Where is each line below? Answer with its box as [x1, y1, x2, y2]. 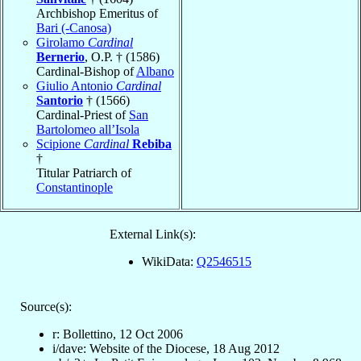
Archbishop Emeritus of [36, 6, 158, 21]
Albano [136, 64, 174, 79]
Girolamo [36, 35, 88, 50]
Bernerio [36, 50, 85, 64]
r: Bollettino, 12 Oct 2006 [52, 327, 183, 342]
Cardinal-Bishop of [36, 64, 136, 79]
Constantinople [36, 180, 113, 195]
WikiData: [142, 255, 197, 269]
